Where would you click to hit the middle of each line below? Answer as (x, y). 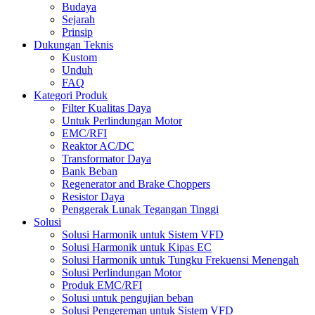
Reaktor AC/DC (98, 146)
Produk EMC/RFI (102, 285)
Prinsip (77, 32)
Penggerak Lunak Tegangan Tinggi (140, 210)
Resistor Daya (93, 197)
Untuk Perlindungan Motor (122, 121)
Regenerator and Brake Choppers (136, 184)
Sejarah (78, 20)
